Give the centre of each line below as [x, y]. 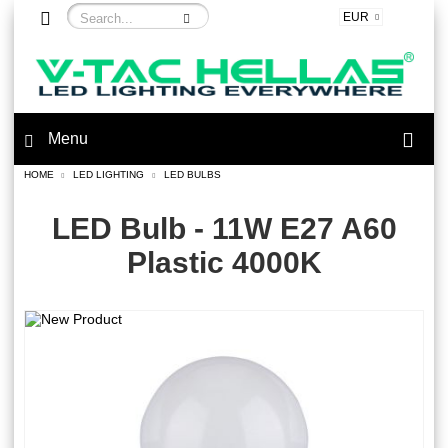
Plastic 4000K [224, 263]
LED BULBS [192, 175]
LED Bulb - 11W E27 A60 [224, 229]
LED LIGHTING [108, 175]
